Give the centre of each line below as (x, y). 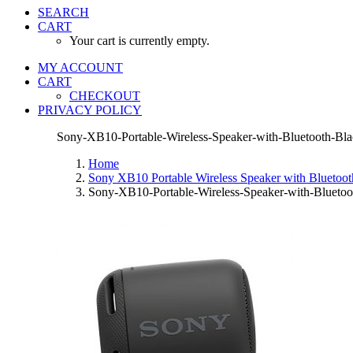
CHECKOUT (105, 96)
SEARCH (63, 12)
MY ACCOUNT (80, 67)
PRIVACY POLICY (90, 110)
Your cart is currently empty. (139, 41)
